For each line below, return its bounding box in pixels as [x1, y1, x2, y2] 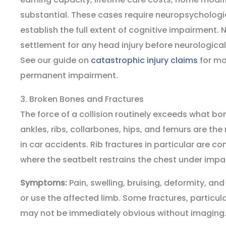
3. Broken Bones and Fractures [20, 93, 144, 105]
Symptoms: [20, 177, 67, 189]
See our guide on [20, 54, 91, 67]
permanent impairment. [20, 70, 118, 82]
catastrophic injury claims [91, 54, 198, 67]
